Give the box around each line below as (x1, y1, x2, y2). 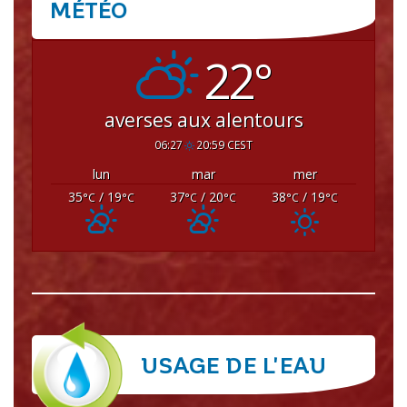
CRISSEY (179, 17, 228, 35)
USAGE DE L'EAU (141, 351, 326, 378)
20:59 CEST (195, 137, 253, 153)
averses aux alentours (104, 107, 303, 134)
